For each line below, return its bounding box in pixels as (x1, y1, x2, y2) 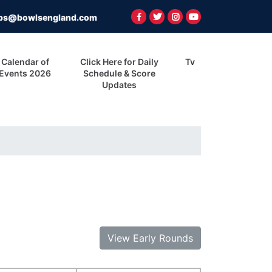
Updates (102, 80, 137, 90)
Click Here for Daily (80, 56, 159, 67)
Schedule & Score (83, 68, 156, 79)
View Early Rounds (107, 231, 193, 244)
